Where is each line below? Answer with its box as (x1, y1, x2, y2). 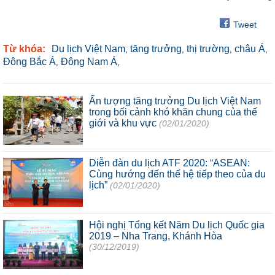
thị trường (187, 43, 230, 54)
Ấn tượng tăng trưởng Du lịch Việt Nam (89, 95, 261, 106)
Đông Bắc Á (3, 56, 56, 67)
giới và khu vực (89, 117, 157, 128)
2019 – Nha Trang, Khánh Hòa (89, 230, 222, 241)
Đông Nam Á (61, 56, 117, 67)
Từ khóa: (3, 43, 45, 54)
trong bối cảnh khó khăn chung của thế (89, 106, 257, 117)
